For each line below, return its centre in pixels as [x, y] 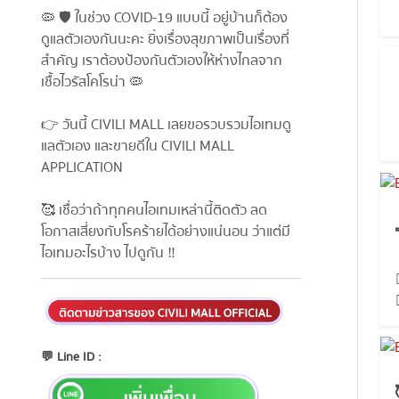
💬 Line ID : [71, 358]
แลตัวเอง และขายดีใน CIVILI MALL [137, 147]
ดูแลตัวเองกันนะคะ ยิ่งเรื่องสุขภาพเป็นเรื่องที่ [165, 40]
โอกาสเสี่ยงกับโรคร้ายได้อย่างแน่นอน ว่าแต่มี [165, 232]
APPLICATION [81, 168]
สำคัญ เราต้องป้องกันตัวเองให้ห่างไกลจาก [161, 61]
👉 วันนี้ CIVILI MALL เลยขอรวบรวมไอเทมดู [166, 125]
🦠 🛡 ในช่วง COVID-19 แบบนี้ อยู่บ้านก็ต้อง [164, 18]
